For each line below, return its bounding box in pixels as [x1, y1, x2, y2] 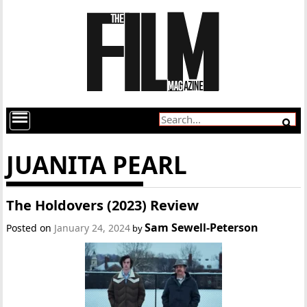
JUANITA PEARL [6, 149, 188, 181]
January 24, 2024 [54, 221, 131, 234]
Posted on [6, 221, 55, 234]
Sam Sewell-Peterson [145, 220, 259, 235]
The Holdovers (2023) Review [6, 196, 199, 214]
